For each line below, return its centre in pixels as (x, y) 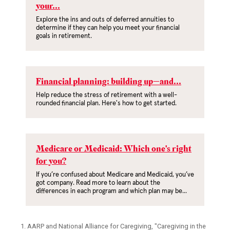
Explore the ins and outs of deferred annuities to (105, 20)
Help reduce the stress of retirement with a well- (107, 95)
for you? (51, 162)
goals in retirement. (64, 36)
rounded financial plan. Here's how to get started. (106, 104)
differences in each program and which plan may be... (111, 191)
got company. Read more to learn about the (98, 183)
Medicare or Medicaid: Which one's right (114, 150)
